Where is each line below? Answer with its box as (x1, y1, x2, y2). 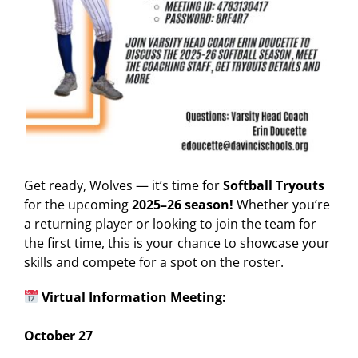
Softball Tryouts (223, 176, 324, 194)
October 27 (24, 326, 93, 344)
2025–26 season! (132, 195, 233, 213)
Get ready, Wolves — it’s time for (24, 176, 223, 194)
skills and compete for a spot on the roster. (24, 253, 284, 271)
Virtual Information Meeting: (38, 288, 227, 306)
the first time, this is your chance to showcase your (24, 233, 330, 252)
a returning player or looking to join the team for (24, 214, 316, 233)
